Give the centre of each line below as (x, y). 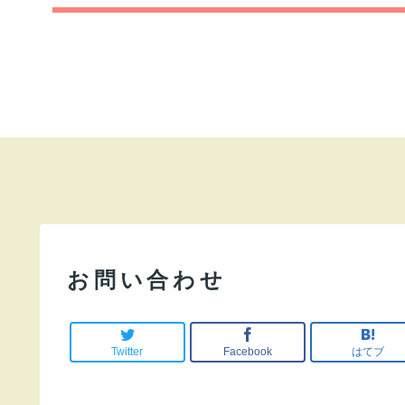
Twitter (127, 352)
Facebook (247, 352)
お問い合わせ (147, 279)
